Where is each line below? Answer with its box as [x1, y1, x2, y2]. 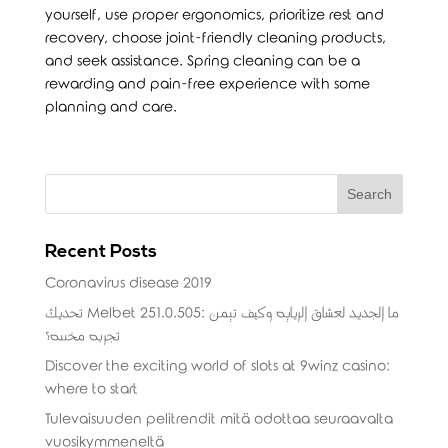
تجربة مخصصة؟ [44, 329, 120, 345]
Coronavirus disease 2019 [44, 276, 212, 292]
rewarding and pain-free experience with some [44, 77, 370, 93]
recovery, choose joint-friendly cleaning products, [44, 31, 386, 47]
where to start [44, 382, 138, 398]
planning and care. [44, 100, 177, 116]
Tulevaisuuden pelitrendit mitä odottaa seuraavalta [44, 412, 393, 428]
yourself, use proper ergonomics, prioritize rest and [44, 8, 384, 24]
